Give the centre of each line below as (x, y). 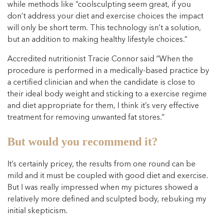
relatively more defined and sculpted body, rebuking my (107, 199)
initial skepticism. (37, 211)
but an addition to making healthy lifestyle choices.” (97, 40)
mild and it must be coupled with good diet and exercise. (108, 176)
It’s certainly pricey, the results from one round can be (101, 164)
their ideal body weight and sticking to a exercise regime (107, 94)
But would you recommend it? (82, 142)
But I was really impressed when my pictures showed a (103, 188)
